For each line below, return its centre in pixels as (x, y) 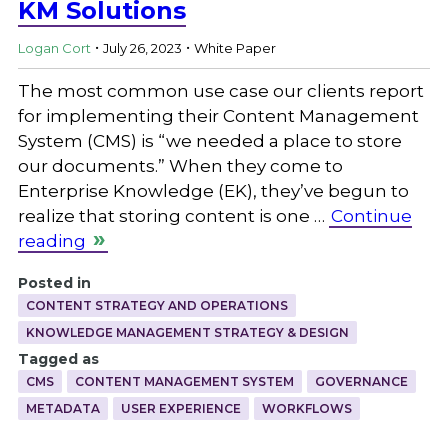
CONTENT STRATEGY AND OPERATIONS (156, 305)
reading (51, 240)
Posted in (54, 282)
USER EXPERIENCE (180, 408)
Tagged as (58, 358)
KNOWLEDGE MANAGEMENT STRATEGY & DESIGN (187, 332)
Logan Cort (54, 48)
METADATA (62, 408)
